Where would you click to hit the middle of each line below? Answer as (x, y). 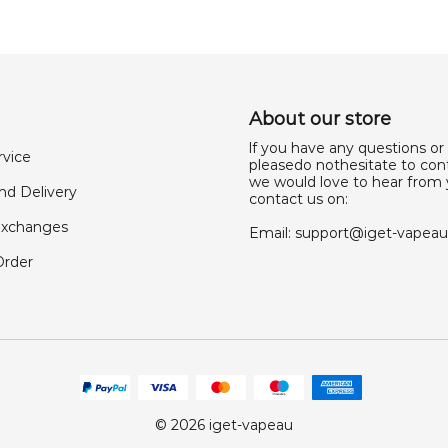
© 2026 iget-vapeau (224, 425)
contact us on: (298, 199)
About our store (320, 119)
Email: (272, 233)
